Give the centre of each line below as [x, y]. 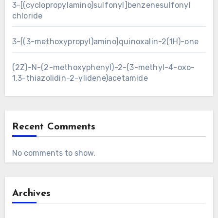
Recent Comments [54, 127]
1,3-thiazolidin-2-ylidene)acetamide [80, 78]
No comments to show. [54, 153]
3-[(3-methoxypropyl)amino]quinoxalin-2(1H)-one [105, 41]
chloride [27, 16]
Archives [31, 193]
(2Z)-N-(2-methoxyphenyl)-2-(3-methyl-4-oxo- [103, 67]
